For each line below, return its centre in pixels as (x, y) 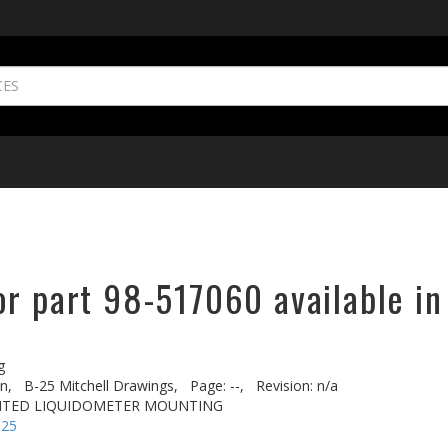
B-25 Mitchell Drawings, (101, 385)
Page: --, (217, 385)
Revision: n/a (297, 385)
